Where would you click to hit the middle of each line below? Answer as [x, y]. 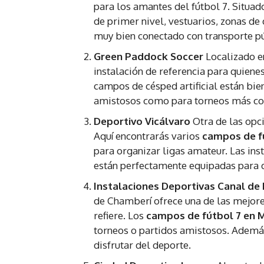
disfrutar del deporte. [142, 245]
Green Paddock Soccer [148, 57]
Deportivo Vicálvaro [142, 121]
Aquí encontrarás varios [148, 136]
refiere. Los [120, 216]
